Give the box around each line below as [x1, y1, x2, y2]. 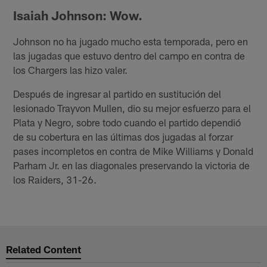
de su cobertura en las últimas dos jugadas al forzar [13, 130, 234, 142]
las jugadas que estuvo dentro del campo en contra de [13, 49, 246, 61]
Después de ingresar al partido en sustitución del [13, 87, 222, 100]
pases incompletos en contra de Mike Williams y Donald [13, 144, 254, 157]
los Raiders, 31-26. [13, 173, 97, 185]
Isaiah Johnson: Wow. [13, 7, 143, 23]
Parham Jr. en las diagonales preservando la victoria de [13, 159, 250, 171]
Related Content [6, 243, 82, 256]
